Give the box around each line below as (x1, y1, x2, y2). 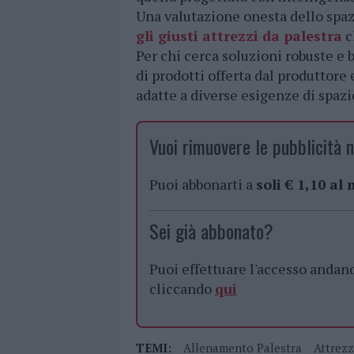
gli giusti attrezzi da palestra (136, 26, 342, 46)
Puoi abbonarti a (149, 175, 256, 194)
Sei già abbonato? (149, 217, 273, 246)
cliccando (149, 279, 215, 299)
